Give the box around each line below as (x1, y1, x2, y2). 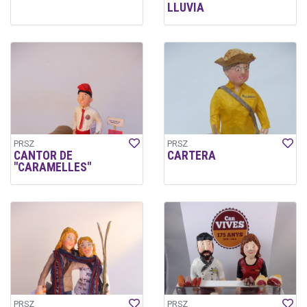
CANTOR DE (14, 149, 73, 163)
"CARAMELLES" (14, 160, 91, 175)
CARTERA (167, 149, 216, 163)
